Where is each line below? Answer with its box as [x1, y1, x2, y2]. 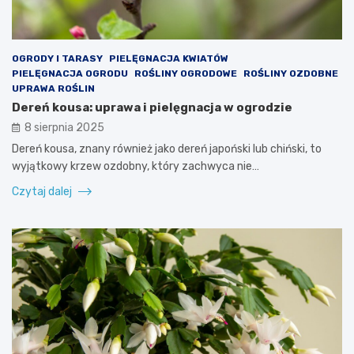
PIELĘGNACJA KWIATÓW [109, 52, 228, 64]
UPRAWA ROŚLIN [12, 82, 95, 94]
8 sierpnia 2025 [24, 120, 104, 134]
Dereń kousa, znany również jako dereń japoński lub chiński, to [12, 141, 322, 156]
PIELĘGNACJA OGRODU [12, 67, 128, 79]
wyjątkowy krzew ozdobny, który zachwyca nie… [12, 159, 259, 173]
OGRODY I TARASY [12, 52, 103, 64]
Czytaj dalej [12, 184, 74, 198]
